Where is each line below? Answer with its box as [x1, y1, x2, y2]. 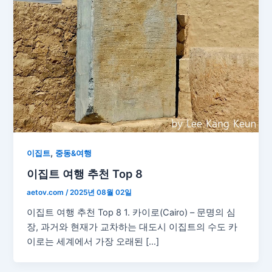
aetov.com [27, 188, 66, 197]
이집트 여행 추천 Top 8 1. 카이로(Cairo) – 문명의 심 [27, 207, 236, 218]
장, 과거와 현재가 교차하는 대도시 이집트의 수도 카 [27, 222, 238, 233]
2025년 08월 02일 [70, 188, 132, 197]
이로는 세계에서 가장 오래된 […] [27, 236, 160, 247]
